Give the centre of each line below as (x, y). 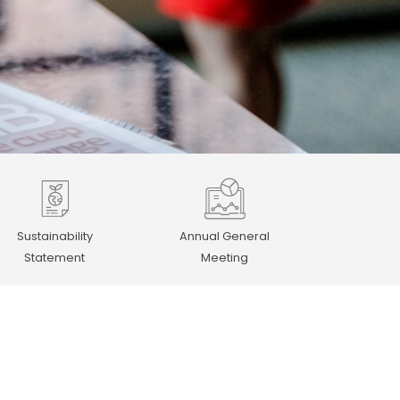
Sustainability (54, 237)
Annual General (224, 237)
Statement (54, 258)
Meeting (224, 258)
